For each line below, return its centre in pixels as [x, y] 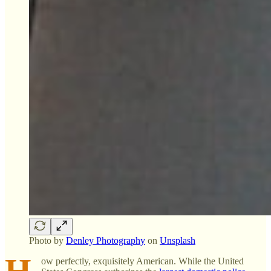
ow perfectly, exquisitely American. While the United [142, 261]
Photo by [47, 240]
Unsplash [178, 240]
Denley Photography [106, 240]
